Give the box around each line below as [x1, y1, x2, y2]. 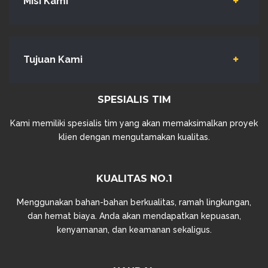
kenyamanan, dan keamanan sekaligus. [56, 225, 212, 234]
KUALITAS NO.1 [96, 173, 172, 184]
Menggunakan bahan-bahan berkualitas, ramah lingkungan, [17, 197, 251, 207]
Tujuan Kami [23, 54, 83, 65]
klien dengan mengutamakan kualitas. [58, 132, 210, 142]
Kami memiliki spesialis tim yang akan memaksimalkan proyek [10, 118, 258, 128]
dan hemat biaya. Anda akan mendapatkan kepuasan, [27, 211, 241, 221]
